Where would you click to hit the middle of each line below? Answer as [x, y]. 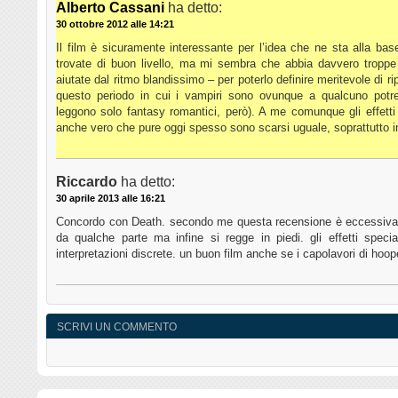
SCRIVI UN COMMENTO [117, 327]
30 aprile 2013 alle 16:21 [111, 199]
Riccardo [87, 182]
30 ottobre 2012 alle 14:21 [115, 24]
